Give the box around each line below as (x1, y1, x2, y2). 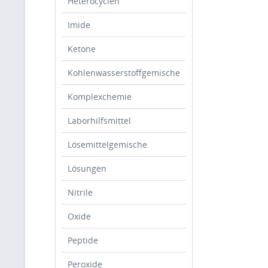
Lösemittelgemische (68, 139, 147, 150)
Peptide (68, 234, 98, 246)
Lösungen (68, 163, 106, 174)
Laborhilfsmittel (68, 115, 131, 126)
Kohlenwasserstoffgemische (68, 67, 180, 78)
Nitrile (68, 187, 93, 198)
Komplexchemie (68, 91, 132, 102)
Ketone (68, 43, 96, 54)
